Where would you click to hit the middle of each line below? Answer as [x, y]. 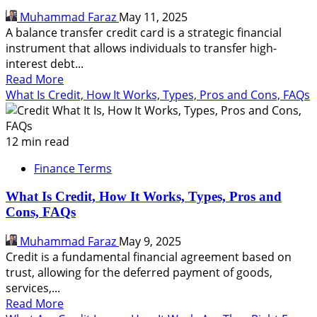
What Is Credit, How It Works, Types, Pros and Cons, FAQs [158, 94]
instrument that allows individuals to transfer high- [141, 48]
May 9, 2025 [150, 241]
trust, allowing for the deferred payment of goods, [139, 272]
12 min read [38, 141]
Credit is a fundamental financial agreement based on [149, 257]
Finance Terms [73, 168]
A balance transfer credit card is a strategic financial [144, 32]
